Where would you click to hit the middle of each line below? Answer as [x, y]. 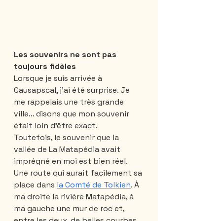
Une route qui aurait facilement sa [79, 173]
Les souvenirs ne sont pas [66, 54]
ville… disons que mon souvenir [73, 113]
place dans [35, 184]
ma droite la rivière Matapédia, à [75, 196]
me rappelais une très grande [70, 102]
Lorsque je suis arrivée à [59, 78]
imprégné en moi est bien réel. [72, 161]
